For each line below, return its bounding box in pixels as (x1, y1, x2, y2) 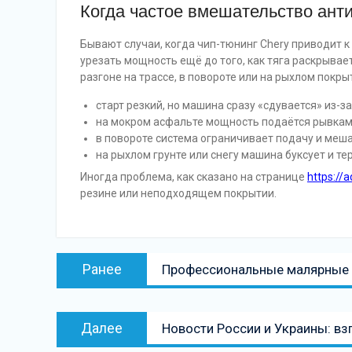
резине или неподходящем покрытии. (80, 187, 277, 200)
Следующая (162, 313, 228, 328)
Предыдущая (162, 255, 236, 269)
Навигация (57, 240, 142, 260)
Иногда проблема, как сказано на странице (80, 170, 307, 183)
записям (57, 292, 123, 312)
